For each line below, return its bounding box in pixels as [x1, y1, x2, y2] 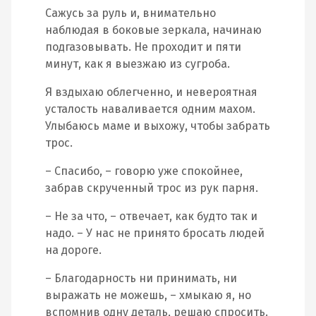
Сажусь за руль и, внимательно [45, 6, 216, 20]
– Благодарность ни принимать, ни [45, 272, 237, 285]
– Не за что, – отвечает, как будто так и [45, 209, 257, 223]
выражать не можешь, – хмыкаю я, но [45, 288, 251, 302]
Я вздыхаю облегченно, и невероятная [45, 85, 257, 99]
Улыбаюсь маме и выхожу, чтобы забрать [45, 119, 270, 133]
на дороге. [45, 243, 102, 257]
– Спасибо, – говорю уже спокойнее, [45, 164, 243, 178]
